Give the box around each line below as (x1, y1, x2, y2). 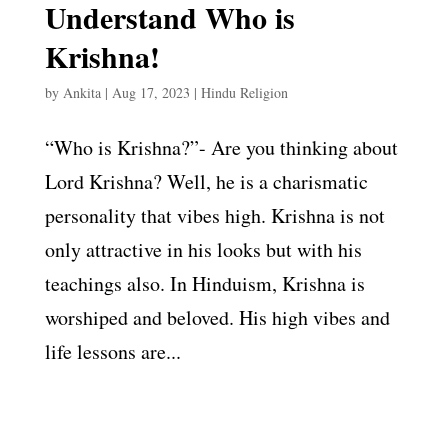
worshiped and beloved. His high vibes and (44, 303, 390, 331)
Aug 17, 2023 (111, 82, 190, 102)
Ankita (62, 82, 101, 102)
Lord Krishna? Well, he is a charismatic (44, 167, 368, 195)
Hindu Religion (200, 82, 288, 102)
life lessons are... (44, 337, 181, 365)
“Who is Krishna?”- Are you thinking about (44, 133, 398, 161)
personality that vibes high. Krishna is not (44, 201, 385, 229)
